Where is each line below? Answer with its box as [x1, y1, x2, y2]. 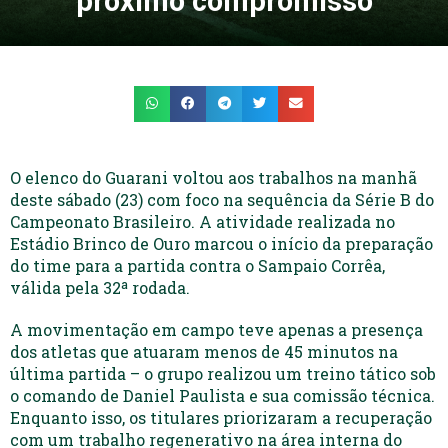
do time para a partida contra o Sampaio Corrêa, [10, 254, 385, 276]
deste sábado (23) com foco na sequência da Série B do [10, 188, 434, 210]
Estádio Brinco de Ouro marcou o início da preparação [10, 232, 433, 254]
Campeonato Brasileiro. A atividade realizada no [10, 210, 395, 232]
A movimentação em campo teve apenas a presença [10, 318, 423, 340]
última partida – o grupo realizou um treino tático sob [10, 362, 436, 384]
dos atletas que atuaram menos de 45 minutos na [10, 340, 398, 362]
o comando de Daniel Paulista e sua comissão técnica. [10, 384, 435, 406]
